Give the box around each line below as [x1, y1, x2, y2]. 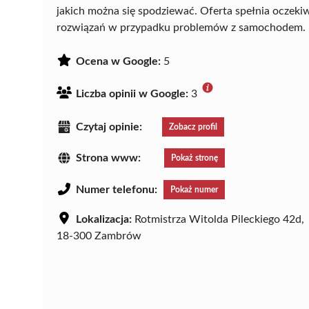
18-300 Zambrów [57, 230, 141, 242]
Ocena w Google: [76, 55, 161, 67]
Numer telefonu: [76, 184, 157, 196]
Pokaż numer [170, 186, 218, 195]
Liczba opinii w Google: [76, 88, 188, 99]
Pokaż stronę [171, 154, 218, 163]
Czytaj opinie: [76, 121, 142, 132]
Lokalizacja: [76, 214, 132, 226]
